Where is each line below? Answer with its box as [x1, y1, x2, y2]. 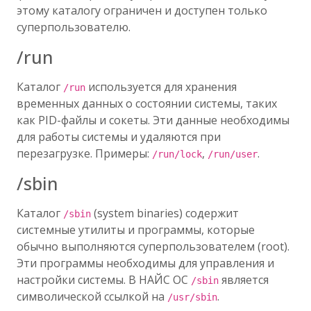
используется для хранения [85, 79, 237, 94]
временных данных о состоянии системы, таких [17, 96, 277, 111]
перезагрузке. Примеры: [17, 146, 152, 161]
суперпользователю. [17, 19, 131, 35]
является [219, 272, 269, 287]
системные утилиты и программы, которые [17, 222, 255, 237]
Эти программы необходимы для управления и [17, 255, 274, 271]
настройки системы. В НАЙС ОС [17, 272, 191, 287]
